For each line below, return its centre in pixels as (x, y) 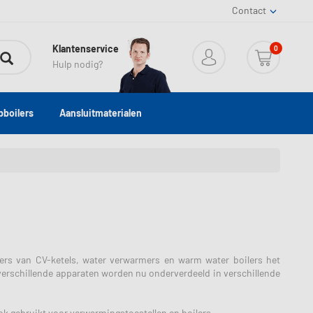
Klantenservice (85, 49)
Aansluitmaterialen (101, 113)
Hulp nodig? (77, 64)
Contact (249, 10)
